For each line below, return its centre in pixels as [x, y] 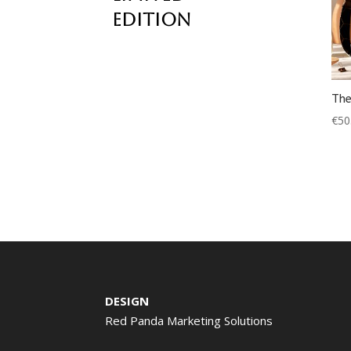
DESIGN [127, 301]
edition [151, 19]
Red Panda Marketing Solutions [189, 321]
